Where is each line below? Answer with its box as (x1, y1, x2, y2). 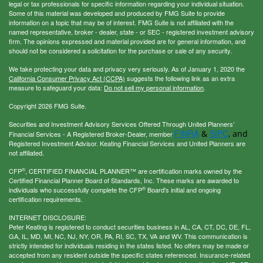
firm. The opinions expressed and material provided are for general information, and (9, 36, 245, 46)
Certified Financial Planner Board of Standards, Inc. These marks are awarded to (9, 175, 239, 185)
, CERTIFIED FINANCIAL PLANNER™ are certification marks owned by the (25, 166, 242, 176)
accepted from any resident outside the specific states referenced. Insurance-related (9, 249, 250, 259)
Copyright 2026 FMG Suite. (9, 100, 86, 110)
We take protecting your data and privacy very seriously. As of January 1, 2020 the (9, 63, 245, 73)
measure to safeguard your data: (9, 82, 104, 92)
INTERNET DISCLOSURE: (9, 212, 86, 222)
